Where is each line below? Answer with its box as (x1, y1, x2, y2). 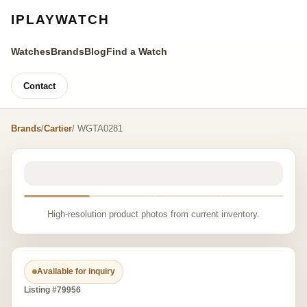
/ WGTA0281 (72, 123, 123, 134)
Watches (11, 46, 51, 57)
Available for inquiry (37, 267, 115, 276)
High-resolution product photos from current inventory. (47, 209, 260, 219)
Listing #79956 (24, 285, 81, 295)
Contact (23, 80, 56, 91)
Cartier (44, 123, 72, 134)
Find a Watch (106, 46, 167, 57)
